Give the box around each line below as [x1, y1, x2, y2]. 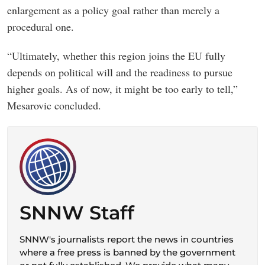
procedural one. [7, 19, 74, 34]
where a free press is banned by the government [20, 246, 235, 258]
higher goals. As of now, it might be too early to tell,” [7, 81, 238, 96]
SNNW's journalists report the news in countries [20, 233, 234, 245]
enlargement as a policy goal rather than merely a [7, 2, 219, 17]
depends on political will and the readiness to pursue [7, 64, 232, 79]
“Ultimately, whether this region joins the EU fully [7, 48, 225, 63]
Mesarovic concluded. [7, 98, 101, 112]
